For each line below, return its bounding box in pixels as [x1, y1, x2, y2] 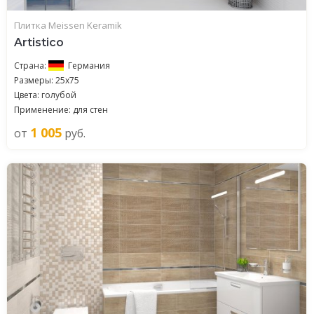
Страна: [14, 60, 48, 71]
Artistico [14, 36, 64, 49]
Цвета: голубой [14, 89, 76, 101]
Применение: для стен [14, 104, 108, 116]
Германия [68, 60, 110, 71]
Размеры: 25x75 [14, 74, 79, 86]
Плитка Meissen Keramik [14, 19, 122, 32]
